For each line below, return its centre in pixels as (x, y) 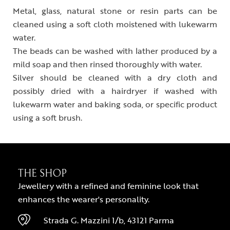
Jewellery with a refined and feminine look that (108, 186)
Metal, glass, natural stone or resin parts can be (115, 11)
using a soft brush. (47, 117)
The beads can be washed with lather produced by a (115, 51)
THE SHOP (42, 174)
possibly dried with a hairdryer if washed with (115, 91)
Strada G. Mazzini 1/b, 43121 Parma (109, 220)
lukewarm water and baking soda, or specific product (115, 104)
